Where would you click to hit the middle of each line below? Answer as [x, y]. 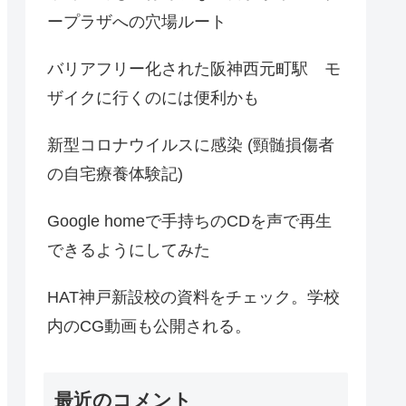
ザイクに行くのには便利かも [153, 98]
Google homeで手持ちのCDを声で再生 [189, 222]
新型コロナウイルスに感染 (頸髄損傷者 [191, 145]
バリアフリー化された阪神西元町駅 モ [194, 69]
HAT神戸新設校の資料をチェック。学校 [193, 298]
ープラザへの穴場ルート [137, 22]
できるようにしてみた [129, 251]
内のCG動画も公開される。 [149, 327]
